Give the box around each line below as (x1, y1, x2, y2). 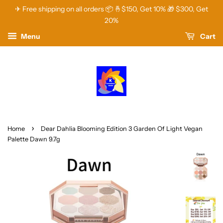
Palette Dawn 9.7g (7, 135, 60, 143)
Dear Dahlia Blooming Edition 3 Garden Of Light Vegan (41, 125, 203, 132)
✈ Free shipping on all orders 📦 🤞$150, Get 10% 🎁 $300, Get (15, 4, 208, 13)
